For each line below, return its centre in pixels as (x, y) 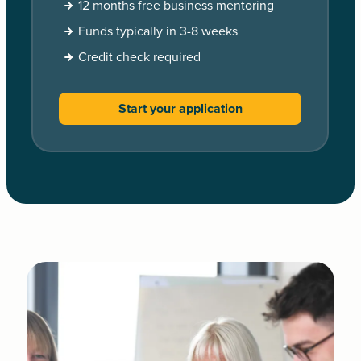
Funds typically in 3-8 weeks (158, 31)
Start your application (180, 108)
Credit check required (140, 57)
